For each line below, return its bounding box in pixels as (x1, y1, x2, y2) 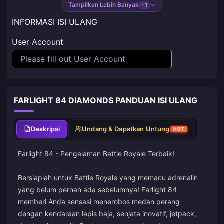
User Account (12, 37, 63, 47)
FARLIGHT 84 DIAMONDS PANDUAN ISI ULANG (14, 95, 197, 105)
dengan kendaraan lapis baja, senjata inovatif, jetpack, (18, 209, 196, 218)
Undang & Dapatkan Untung (82, 124, 170, 133)
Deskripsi (31, 124, 60, 133)
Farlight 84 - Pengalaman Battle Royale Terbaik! (18, 149, 174, 158)
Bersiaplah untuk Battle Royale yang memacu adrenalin (18, 173, 198, 182)
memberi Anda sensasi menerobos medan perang (18, 197, 180, 206)
